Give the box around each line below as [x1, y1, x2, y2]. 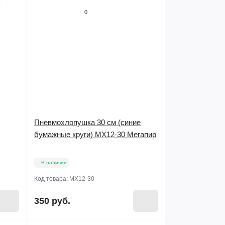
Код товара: [34, 175, 70, 182]
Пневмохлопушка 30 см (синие [34, 118, 141, 127]
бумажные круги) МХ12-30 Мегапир [34, 130, 157, 139]
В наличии [41, 160, 67, 165]
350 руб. [34, 196, 71, 206]
